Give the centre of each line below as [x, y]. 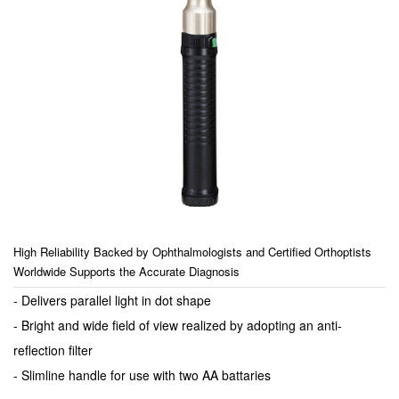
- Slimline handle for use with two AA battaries [142, 375]
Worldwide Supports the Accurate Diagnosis [126, 271]
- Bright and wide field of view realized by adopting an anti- [178, 325]
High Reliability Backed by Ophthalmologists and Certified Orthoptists [192, 252]
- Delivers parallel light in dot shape [112, 300]
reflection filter [53, 350]
